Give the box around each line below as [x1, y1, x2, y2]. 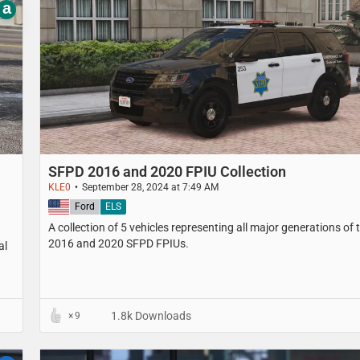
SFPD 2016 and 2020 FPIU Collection [48, 162, 286, 180]
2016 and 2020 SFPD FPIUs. [48, 236, 189, 250]
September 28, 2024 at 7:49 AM [82, 181, 219, 193]
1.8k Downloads [108, 309, 191, 322]
